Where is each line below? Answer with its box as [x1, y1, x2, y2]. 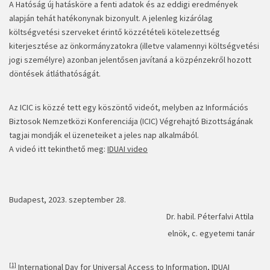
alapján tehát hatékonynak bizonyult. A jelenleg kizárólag [9, 13, 213, 24]
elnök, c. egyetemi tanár [15, 228, 255, 239]
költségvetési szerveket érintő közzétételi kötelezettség [9, 27, 220, 38]
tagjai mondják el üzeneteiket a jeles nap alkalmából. [9, 130, 199, 141]
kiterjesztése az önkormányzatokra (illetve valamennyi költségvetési [9, 40, 259, 52]
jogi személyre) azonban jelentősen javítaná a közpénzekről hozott [9, 54, 251, 66]
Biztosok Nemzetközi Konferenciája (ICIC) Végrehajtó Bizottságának [9, 116, 253, 127]
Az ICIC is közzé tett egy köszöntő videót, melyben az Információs [9, 102, 248, 113]
